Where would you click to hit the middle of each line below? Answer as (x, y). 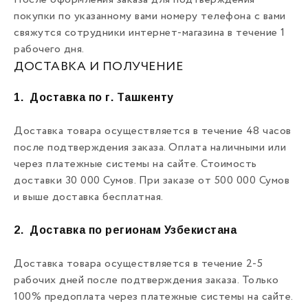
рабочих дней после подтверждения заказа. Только (146, 280)
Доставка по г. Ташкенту (102, 97)
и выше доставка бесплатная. (89, 197)
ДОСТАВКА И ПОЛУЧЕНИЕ (98, 67)
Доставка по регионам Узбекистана (133, 230)
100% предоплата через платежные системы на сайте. (153, 297)
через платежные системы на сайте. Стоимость (135, 164)
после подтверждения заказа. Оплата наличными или (150, 148)
